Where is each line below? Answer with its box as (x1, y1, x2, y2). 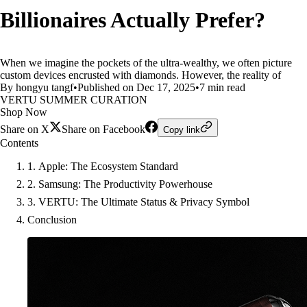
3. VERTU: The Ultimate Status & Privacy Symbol (27, 196, 249, 208)
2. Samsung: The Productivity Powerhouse (27, 178, 212, 190)
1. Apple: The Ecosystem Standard (27, 160, 178, 172)
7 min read (199, 82, 245, 93)
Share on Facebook (62, 123, 145, 135)
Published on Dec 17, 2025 (77, 82, 195, 93)
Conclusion (27, 214, 77, 225)
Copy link (163, 125, 200, 135)
